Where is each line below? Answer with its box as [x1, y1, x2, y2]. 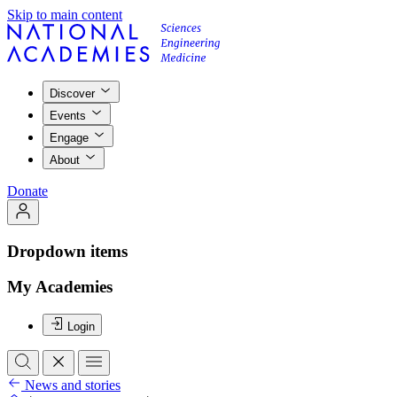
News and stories [25, 378, 121, 393]
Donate [7, 183, 48, 198]
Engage [50, 131, 89, 144]
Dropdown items [7, 241, 128, 261]
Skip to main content [7, 7, 122, 22]
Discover [50, 87, 95, 100]
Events [50, 109, 86, 122]
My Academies [7, 277, 113, 297]
